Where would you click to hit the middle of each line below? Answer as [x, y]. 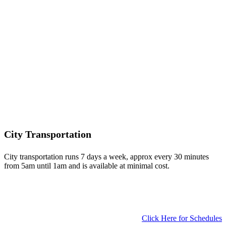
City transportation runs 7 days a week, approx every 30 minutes [106, 156]
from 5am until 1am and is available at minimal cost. [87, 165]
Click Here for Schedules [182, 218]
